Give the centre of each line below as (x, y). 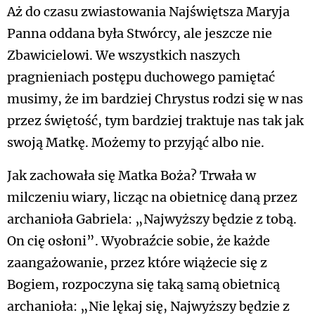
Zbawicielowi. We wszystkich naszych (124, 56)
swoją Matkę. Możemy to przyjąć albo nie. (136, 143)
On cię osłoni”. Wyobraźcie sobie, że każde (139, 241)
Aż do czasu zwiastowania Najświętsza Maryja (148, 12)
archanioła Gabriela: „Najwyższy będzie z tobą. (152, 219)
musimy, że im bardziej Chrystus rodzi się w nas (155, 99)
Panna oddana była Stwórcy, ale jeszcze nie (140, 34)
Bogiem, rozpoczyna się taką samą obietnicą (143, 285)
